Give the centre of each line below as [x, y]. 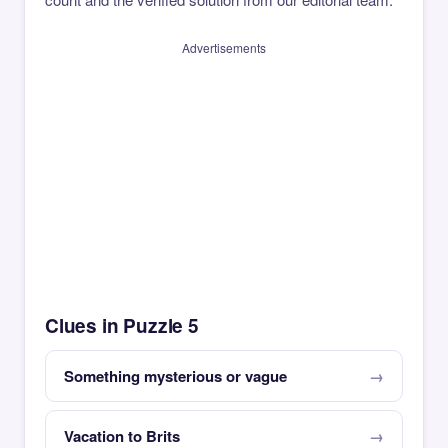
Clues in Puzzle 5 [122, 325]
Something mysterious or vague [175, 376]
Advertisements [224, 47]
